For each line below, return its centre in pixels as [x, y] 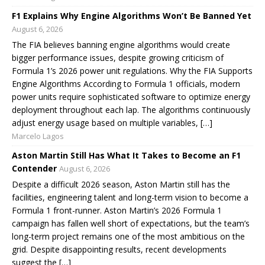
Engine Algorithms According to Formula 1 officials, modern [126, 83]
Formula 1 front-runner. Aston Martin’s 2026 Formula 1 [117, 210]
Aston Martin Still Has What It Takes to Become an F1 [126, 155]
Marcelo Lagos [38, 136]
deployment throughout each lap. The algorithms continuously [131, 109]
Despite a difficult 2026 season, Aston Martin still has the [121, 184]
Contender [34, 168]
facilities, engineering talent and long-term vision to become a [130, 197]
